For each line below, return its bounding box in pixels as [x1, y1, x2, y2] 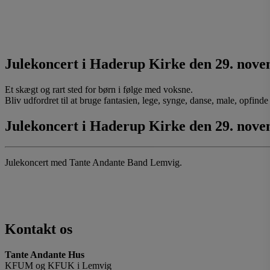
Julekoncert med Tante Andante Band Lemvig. [5, 157, 182, 168]
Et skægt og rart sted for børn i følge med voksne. [5, 84, 193, 95]
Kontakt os [5, 221, 72, 237]
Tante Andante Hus [5, 249, 84, 260]
